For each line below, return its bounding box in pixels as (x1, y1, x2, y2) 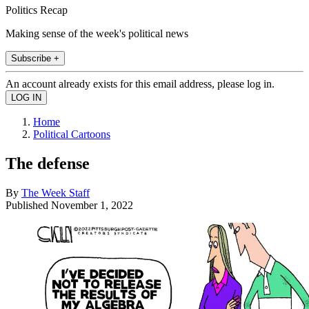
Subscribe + (11, 52, 59, 63)
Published (6, 199, 51, 211)
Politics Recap (6, 3, 68, 16)
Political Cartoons (33, 128, 110, 140)
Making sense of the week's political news (6, 27, 188, 39)
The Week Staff (21, 186, 90, 199)
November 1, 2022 (51, 199, 133, 211)
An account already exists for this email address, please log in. (6, 77, 275, 90)
